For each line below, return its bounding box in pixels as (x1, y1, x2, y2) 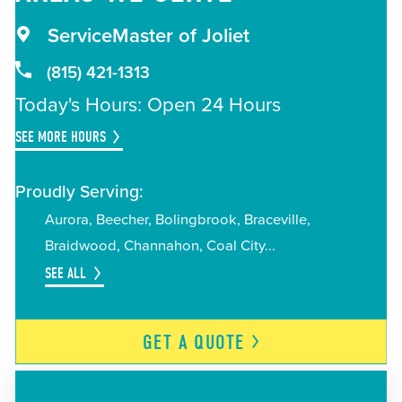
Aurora (44, 210, 89, 229)
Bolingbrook (154, 210, 237, 229)
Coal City (205, 236, 265, 255)
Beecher (95, 210, 148, 229)
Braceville (243, 210, 307, 229)
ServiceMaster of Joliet (41, 24, 249, 48)
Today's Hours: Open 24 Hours (14, 92, 281, 117)
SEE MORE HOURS (14, 127, 106, 145)
